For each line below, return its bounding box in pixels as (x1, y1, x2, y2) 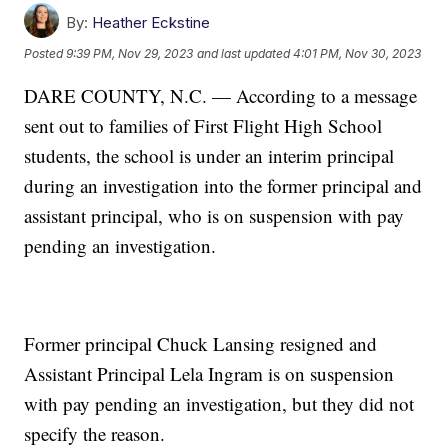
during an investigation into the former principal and (24, 173, 423, 199)
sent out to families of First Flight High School (24, 113, 383, 139)
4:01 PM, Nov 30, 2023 (293, 46, 422, 62)
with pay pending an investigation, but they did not (24, 391, 415, 417)
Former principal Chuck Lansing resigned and (24, 331, 378, 357)
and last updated (197, 46, 291, 62)
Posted (24, 46, 67, 62)
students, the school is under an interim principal (24, 143, 395, 169)
